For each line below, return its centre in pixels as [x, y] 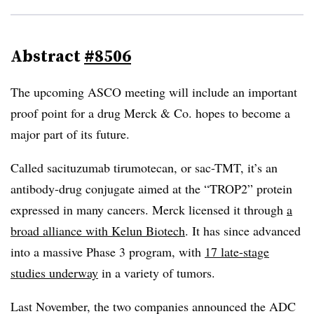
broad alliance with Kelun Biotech [98, 231]
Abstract [47, 56]
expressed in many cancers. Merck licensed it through [149, 210]
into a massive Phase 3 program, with [108, 252]
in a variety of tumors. [157, 273]
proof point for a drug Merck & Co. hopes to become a [150, 113]
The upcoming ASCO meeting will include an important [154, 92]
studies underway [54, 273]
